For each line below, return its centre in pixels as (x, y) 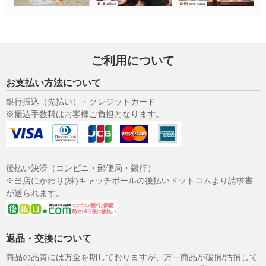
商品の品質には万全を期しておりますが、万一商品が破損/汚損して (132, 257)
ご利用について (133, 60)
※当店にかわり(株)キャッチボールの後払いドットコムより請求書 (129, 180)
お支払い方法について (53, 83)
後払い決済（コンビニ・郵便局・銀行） (81, 168)
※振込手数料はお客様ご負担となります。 (85, 114)
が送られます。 (35, 193)
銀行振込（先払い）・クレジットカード (81, 101)
